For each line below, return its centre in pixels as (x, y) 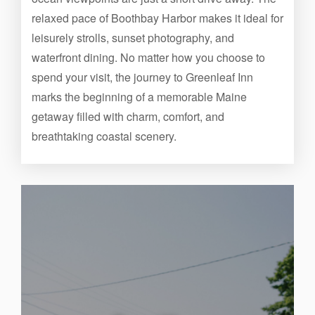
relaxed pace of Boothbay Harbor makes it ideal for (157, 18)
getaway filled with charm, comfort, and (128, 116)
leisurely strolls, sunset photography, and (133, 38)
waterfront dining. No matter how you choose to (148, 57)
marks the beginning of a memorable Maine (139, 97)
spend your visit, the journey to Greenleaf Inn (142, 77)
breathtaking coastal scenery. (104, 136)
